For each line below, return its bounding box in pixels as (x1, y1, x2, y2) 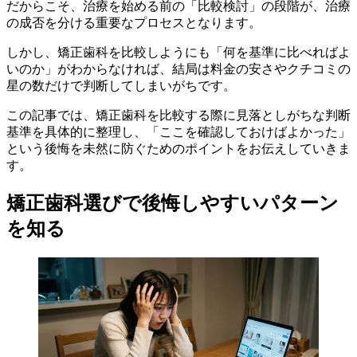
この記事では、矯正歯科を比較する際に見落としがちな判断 (6, 108, 351, 123)
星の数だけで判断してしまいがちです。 (6, 79, 236, 93)
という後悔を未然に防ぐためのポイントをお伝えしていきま (6, 142, 351, 156)
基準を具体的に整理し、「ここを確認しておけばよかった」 (6, 125, 351, 139)
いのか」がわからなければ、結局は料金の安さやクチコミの (6, 62, 351, 76)
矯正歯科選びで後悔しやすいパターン (6, 193, 339, 214)
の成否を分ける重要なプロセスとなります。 (6, 16, 261, 30)
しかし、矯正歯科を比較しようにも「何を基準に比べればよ (6, 45, 351, 60)
